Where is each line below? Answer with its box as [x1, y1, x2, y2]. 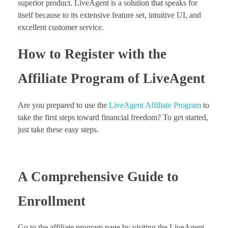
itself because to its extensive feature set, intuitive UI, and [18, 11, 201, 20]
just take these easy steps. [18, 125, 99, 134]
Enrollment [18, 193, 85, 209]
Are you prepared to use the [18, 100, 109, 109]
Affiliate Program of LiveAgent [18, 71, 205, 87]
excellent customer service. [18, 23, 104, 32]
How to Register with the [18, 46, 166, 62]
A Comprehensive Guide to [18, 168, 179, 184]
